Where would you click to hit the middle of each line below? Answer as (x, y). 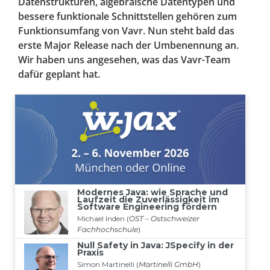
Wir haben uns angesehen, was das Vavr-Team (124, 60)
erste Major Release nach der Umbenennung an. (128, 46)
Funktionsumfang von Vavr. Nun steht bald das (126, 31)
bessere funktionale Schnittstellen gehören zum (127, 17)
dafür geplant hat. (59, 74)
